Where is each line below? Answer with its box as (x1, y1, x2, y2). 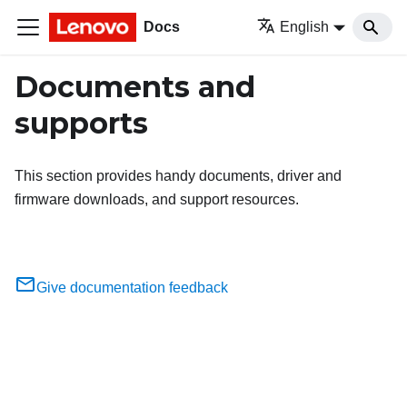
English (280, 19, 330, 35)
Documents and (15, 69, 255, 104)
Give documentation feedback (36, 280, 228, 295)
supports (15, 105, 148, 141)
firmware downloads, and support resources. (15, 192, 299, 207)
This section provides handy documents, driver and (15, 168, 342, 184)
